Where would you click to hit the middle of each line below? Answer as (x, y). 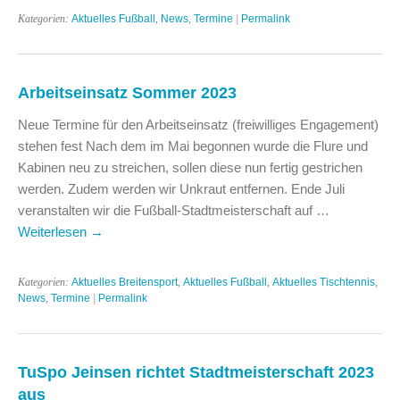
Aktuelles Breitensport (125, 282)
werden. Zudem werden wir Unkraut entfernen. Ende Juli (181, 188)
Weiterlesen (54, 231)
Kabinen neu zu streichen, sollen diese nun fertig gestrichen (190, 167)
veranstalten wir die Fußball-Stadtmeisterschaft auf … (174, 210)
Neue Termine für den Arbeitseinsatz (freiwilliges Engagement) (198, 124)
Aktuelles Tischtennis (324, 282)
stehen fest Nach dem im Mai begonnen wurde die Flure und (193, 146)
